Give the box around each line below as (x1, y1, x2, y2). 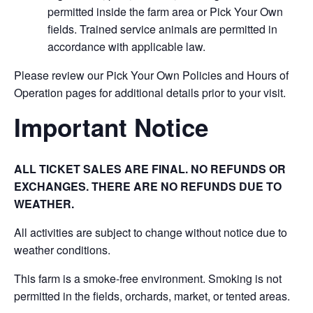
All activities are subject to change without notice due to (14, 224, 287, 241)
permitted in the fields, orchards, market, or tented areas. (14, 288, 290, 305)
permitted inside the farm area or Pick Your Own (48, 3, 283, 20)
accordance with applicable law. (48, 38, 205, 54)
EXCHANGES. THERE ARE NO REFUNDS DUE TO (14, 178, 282, 195)
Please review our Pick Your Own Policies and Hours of (14, 67, 289, 83)
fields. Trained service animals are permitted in (48, 21, 277, 37)
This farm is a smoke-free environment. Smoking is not (14, 270, 282, 287)
